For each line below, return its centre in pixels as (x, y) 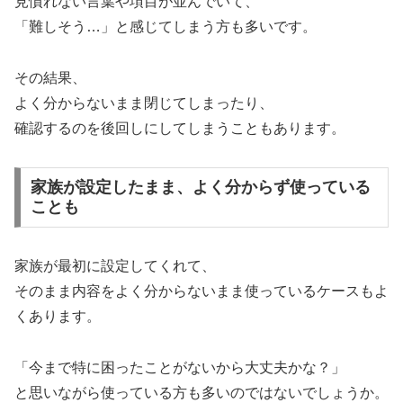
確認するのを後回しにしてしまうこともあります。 (180, 128)
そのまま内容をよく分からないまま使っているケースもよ (201, 291)
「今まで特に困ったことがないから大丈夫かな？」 (180, 368)
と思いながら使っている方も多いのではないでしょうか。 (201, 393)
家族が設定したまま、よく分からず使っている (200, 188)
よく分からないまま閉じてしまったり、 (144, 103)
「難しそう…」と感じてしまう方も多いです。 (166, 27)
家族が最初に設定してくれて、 (115, 266)
